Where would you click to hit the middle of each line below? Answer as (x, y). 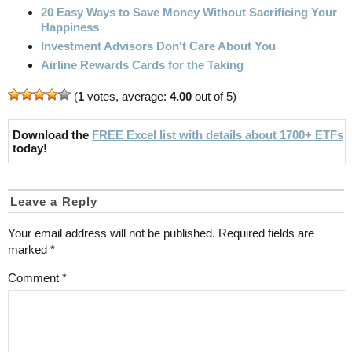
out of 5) (214, 97)
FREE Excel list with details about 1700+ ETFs (218, 135)
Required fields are (266, 233)
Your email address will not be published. (112, 233)
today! (30, 148)
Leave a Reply (54, 202)
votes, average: (127, 97)
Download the (52, 135)
